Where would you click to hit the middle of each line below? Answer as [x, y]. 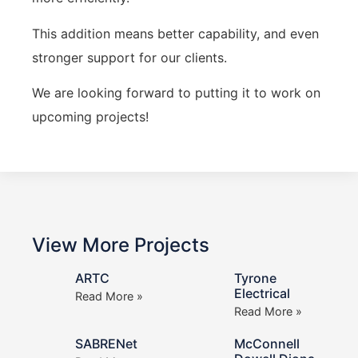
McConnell [267, 344]
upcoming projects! [90, 117]
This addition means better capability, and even [175, 33]
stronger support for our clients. [129, 57]
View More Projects [121, 245]
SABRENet [106, 344]
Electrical [262, 294]
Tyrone [255, 278]
